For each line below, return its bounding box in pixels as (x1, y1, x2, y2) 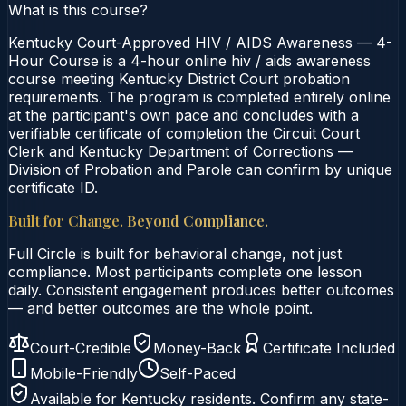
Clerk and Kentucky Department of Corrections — (8, 141, 353, 160)
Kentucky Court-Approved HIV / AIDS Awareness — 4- (8, 33, 392, 52)
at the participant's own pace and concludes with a (8, 105, 359, 124)
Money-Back (153, 338, 241, 357)
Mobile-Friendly (30, 363, 138, 382)
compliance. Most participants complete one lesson (8, 262, 362, 281)
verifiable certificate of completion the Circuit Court (8, 123, 360, 142)
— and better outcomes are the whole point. (8, 298, 313, 317)
